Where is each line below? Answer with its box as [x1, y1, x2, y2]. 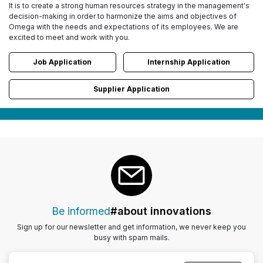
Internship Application [147, 57, 230, 66]
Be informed [52, 204, 110, 217]
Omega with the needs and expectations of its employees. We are [9, 22, 238, 31]
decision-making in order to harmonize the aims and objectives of [9, 11, 237, 21]
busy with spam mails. [93, 232, 170, 242]
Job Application [33, 57, 92, 66]
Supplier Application [93, 84, 170, 93]
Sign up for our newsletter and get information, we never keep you [17, 222, 246, 231]
